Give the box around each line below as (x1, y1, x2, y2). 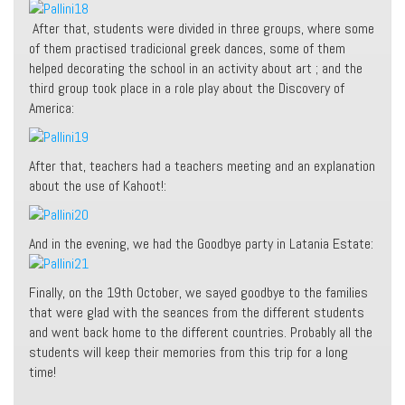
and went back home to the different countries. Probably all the (29, 323, 372, 343)
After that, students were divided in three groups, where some (29, 19, 374, 39)
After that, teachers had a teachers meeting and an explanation (29, 156, 375, 176)
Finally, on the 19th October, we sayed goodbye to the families (29, 283, 368, 303)
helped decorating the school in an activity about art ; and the (29, 59, 363, 79)
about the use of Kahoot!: (29, 176, 166, 196)
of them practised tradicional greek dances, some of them (29, 39, 345, 59)
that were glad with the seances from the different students (29, 303, 364, 323)
